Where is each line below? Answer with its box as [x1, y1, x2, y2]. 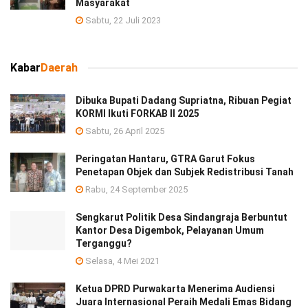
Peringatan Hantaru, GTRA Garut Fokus [76, 153, 255, 165]
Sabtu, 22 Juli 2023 [83, 15, 161, 26]
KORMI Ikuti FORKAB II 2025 [76, 108, 199, 120]
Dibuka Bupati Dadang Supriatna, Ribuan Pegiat [76, 95, 291, 107]
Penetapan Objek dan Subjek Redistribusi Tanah [76, 166, 294, 178]
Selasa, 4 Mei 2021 [83, 256, 159, 267]
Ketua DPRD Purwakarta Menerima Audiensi [76, 283, 275, 295]
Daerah [41, 61, 78, 75]
